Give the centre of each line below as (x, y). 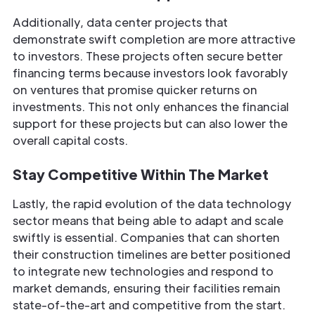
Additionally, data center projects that (120, 22)
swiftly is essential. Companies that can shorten (146, 238)
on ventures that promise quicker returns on (135, 90)
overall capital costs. (70, 141)
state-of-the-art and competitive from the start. (149, 305)
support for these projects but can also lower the (150, 124)
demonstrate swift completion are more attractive (154, 39)
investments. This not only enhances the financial (151, 107)
